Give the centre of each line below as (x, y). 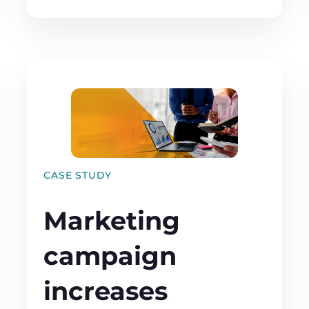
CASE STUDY (78, 175)
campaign (110, 256)
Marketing (112, 220)
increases (106, 291)
